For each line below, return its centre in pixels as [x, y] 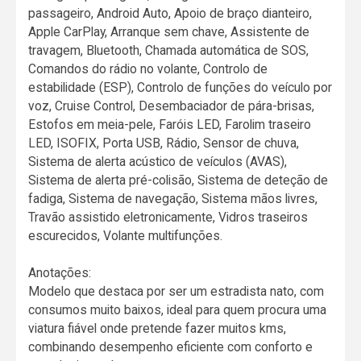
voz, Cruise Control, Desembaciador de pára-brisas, [172, 106]
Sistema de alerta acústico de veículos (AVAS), [158, 162]
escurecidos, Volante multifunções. [126, 236]
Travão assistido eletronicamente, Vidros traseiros [168, 218]
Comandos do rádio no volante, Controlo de [148, 69]
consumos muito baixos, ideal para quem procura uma [178, 310]
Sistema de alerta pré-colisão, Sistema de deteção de [178, 180]
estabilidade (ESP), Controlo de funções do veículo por [180, 88]
